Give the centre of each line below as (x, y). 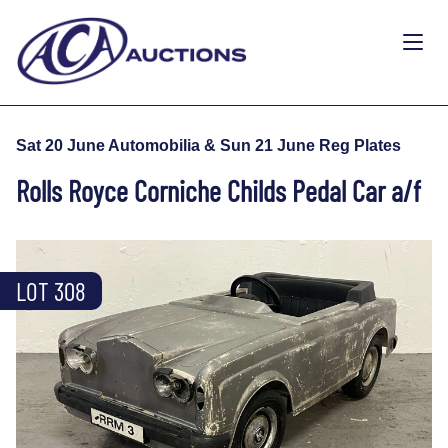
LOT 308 (51, 290)
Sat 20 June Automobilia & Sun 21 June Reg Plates (208, 145)
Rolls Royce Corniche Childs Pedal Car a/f (218, 190)
